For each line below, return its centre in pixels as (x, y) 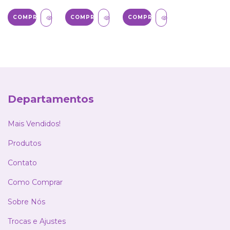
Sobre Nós (26, 202)
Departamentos (51, 99)
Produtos (24, 143)
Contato (22, 162)
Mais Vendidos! (34, 123)
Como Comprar (35, 182)
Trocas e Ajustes (37, 221)
